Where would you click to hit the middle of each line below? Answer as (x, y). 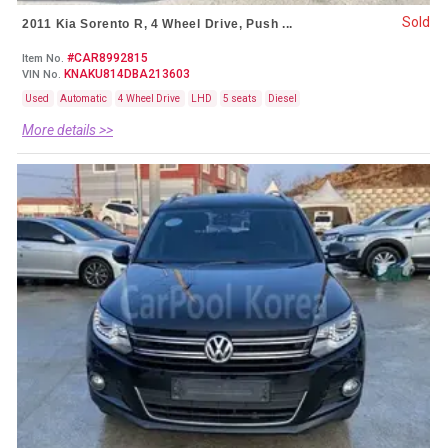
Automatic (84, 99)
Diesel (282, 99)
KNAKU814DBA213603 (125, 74)
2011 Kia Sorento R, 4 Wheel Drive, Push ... (158, 24)
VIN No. (41, 75)
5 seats (241, 99)
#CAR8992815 (106, 58)
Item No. (43, 59)
